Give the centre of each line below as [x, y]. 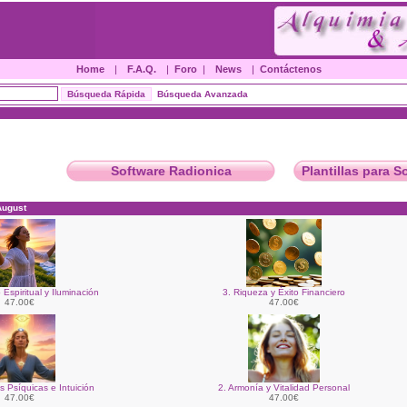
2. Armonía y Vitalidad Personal [284, 387]
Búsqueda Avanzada [202, 94]
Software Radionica [171, 171]
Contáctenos [290, 69]
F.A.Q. [141, 69]
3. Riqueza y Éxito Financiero [284, 292]
